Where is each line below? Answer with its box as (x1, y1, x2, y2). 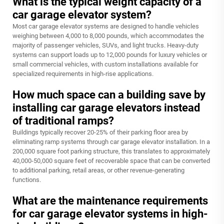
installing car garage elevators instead (12, 101, 200, 114)
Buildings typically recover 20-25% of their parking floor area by (12, 128, 188, 136)
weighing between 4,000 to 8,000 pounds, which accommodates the (12, 32, 204, 39)
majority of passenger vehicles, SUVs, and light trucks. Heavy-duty (12, 41, 198, 49)
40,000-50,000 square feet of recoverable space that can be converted (12, 157, 210, 164)
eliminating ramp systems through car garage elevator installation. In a (12, 138, 210, 145)
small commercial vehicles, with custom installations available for (12, 60, 198, 68)
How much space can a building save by (12, 88, 205, 101)
